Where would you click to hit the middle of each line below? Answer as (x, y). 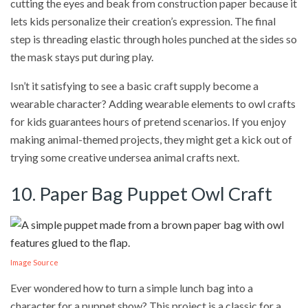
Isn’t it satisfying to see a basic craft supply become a (134, 85)
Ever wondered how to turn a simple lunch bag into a (132, 287)
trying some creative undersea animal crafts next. (125, 157)
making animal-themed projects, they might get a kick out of (151, 139)
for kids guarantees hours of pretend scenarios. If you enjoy (148, 121)
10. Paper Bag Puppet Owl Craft (141, 194)
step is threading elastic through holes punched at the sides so (154, 38)
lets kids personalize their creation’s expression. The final (143, 21)
